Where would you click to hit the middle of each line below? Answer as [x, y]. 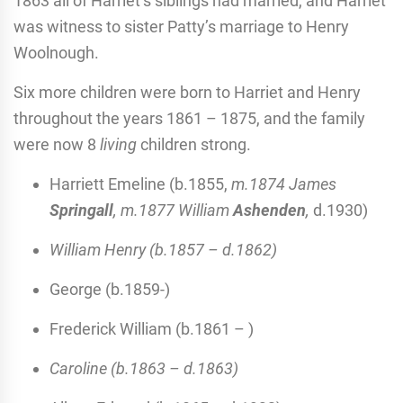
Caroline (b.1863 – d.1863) [144, 368]
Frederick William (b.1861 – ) [152, 328]
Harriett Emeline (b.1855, [140, 184]
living [120, 144]
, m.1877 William [173, 210]
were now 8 [57, 144]
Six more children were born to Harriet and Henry [187, 92]
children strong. [196, 144]
